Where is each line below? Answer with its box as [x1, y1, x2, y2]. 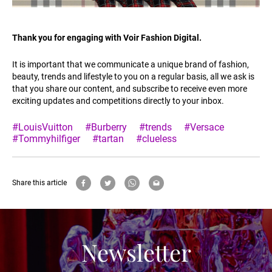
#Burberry [85, 121, 127, 133]
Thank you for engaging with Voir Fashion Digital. [12, 32, 202, 42]
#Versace [184, 121, 224, 133]
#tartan [92, 132, 124, 144]
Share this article [12, 178, 67, 188]
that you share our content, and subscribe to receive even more [12, 83, 247, 93]
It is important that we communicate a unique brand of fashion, [12, 59, 249, 69]
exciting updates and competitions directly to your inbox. [12, 95, 224, 106]
